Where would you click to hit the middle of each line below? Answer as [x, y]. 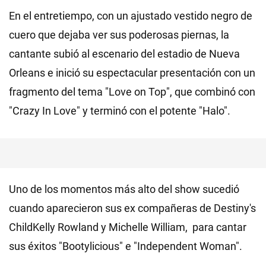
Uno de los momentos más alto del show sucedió [124, 189]
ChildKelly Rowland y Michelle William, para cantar [128, 227]
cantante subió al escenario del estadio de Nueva [124, 53]
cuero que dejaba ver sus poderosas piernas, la [119, 34]
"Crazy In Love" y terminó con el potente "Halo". [120, 110]
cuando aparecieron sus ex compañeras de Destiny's [132, 208]
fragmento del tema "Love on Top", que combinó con [132, 91]
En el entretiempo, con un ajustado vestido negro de [131, 15]
